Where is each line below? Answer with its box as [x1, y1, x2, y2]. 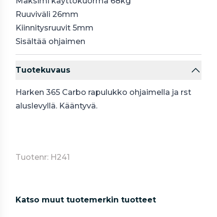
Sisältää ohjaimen [15, 37, 85, 46]
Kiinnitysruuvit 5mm [15, 23, 93, 32]
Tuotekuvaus [15, 65, 70, 75]
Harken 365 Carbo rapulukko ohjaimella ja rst [15, 88, 191, 97]
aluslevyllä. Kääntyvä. [15, 101, 97, 110]
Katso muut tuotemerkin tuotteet [15, 195, 156, 204]
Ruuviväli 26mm [15, 10, 78, 19]
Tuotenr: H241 [15, 153, 70, 162]
